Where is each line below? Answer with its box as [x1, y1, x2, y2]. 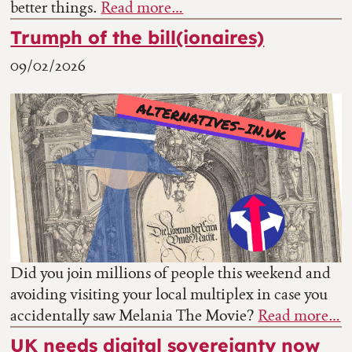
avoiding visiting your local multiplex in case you [10, 284, 328, 305]
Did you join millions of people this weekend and [10, 262, 332, 284]
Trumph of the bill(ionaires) [10, 26, 265, 49]
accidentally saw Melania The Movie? [10, 305, 258, 326]
